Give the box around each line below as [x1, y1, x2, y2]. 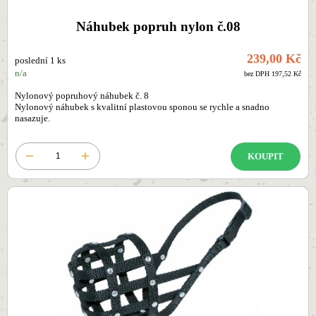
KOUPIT [248, 151, 284, 162]
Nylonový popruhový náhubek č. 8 [15, 91, 149, 102]
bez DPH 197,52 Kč [244, 70, 301, 78]
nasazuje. [15, 114, 50, 124]
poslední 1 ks [15, 56, 66, 66]
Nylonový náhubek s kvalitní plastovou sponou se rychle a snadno [15, 102, 269, 113]
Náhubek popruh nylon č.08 [75, 19, 241, 35]
